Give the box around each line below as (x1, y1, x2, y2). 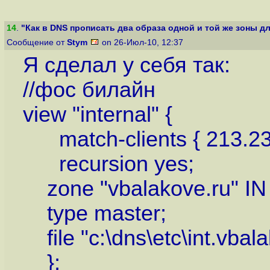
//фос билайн (22, 78, 155, 102)
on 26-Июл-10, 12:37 (99, 38, 186, 47)
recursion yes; (22, 152, 194, 177)
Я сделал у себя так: (22, 53, 230, 78)
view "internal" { (22, 102, 172, 127)
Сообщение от (7, 38, 67, 47)
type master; (22, 201, 166, 226)
